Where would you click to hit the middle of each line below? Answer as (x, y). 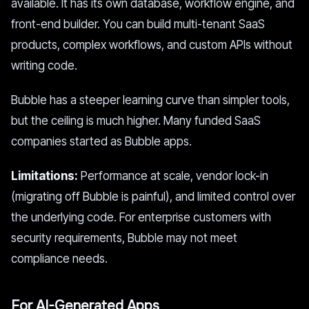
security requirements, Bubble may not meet (124, 238)
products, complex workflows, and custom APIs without (152, 45)
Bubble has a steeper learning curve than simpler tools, (150, 100)
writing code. (44, 66)
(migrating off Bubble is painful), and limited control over (153, 197)
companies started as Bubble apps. (101, 141)
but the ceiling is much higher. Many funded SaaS (136, 121)
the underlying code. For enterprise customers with (141, 217)
